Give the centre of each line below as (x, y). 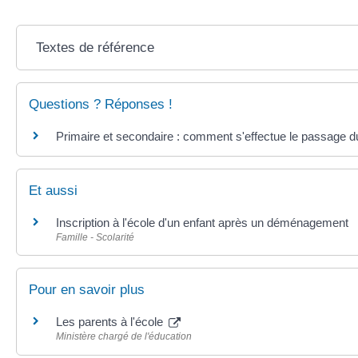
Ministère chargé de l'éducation (124, 337)
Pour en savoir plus (87, 290)
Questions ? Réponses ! (101, 104)
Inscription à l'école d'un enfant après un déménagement (202, 223)
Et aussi (53, 191)
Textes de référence (95, 47)
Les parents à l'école (111, 322)
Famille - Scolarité (95, 238)
